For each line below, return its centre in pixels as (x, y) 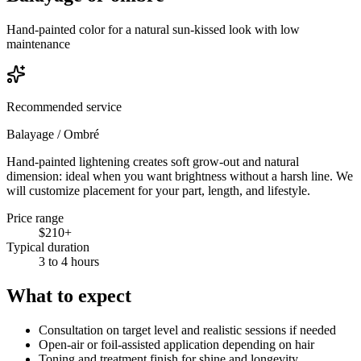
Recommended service (64, 106)
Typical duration (48, 247)
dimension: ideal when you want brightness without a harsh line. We (180, 176)
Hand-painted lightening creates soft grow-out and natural (153, 161)
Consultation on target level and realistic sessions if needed (187, 330)
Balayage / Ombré (53, 134)
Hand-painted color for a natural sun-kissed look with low (153, 29)
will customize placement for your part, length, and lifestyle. (158, 190)
